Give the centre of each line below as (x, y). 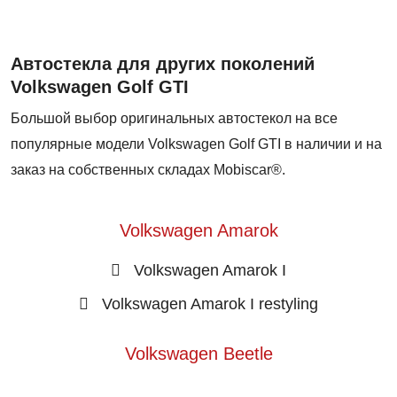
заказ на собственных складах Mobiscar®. (148, 169)
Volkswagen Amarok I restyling (210, 304)
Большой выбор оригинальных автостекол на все (174, 118)
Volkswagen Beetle (198, 353)
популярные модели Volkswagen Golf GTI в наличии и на (196, 144)
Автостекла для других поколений (163, 63)
